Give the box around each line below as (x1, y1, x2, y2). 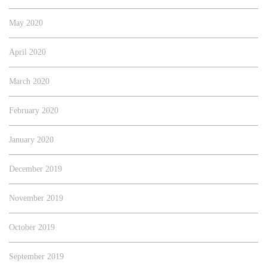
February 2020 (9, 106, 58, 115)
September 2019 (9, 252, 64, 261)
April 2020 (9, 48, 46, 57)
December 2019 (9, 164, 62, 173)
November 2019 (9, 194, 63, 203)
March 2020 (9, 77, 49, 86)
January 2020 (9, 135, 54, 144)
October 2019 (9, 223, 55, 232)
